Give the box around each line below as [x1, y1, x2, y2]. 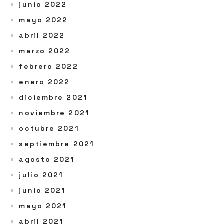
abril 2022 [19, 31, 65, 40]
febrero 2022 [19, 62, 78, 71]
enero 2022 [19, 77, 70, 86]
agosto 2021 [19, 155, 75, 164]
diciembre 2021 [19, 93, 88, 102]
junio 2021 [19, 186, 66, 195]
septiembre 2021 [19, 139, 94, 148]
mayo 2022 [19, 15, 68, 24]
